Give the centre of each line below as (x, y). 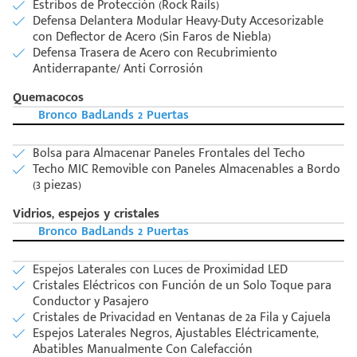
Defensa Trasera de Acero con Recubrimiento (155, 53)
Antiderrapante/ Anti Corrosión (118, 69)
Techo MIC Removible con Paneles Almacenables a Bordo (186, 170)
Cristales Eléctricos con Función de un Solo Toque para (182, 286)
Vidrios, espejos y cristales (86, 214)
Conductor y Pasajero (91, 302)
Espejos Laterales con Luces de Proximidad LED (160, 270)
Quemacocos (48, 98)
